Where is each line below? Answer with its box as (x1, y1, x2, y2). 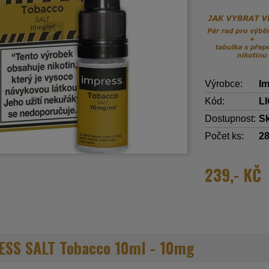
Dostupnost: (205, 113, 256, 124)
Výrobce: (205, 78, 243, 89)
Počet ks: (205, 130, 244, 141)
